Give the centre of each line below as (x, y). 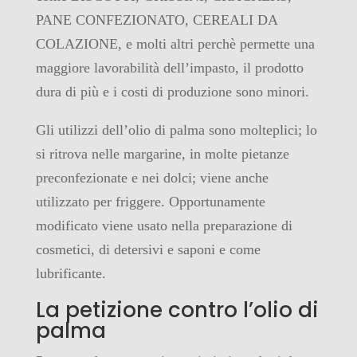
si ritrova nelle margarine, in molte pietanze (162, 153)
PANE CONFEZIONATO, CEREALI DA (156, 20)
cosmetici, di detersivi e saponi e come (148, 249)
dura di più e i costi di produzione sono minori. (172, 91)
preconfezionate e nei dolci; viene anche (152, 177)
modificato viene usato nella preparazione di (164, 225)
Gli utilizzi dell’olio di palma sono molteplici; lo (176, 129)
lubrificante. (71, 273)
